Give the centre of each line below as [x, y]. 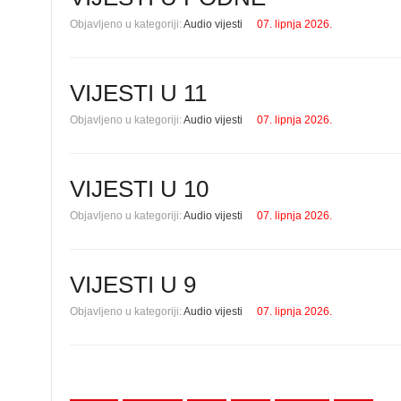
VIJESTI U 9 [133, 285]
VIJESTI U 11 [138, 93]
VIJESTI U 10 [139, 189]
